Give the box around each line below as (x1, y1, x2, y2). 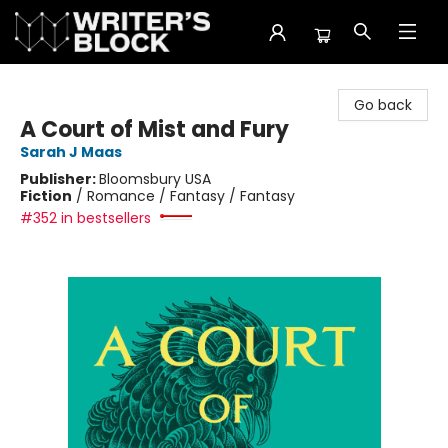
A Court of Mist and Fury (20, 114, 289, 145)
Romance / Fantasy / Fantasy (87, 186, 295, 206)
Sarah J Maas (20, 142, 122, 162)
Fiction (20, 186, 72, 206)
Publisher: (20, 169, 99, 189)
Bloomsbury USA (99, 169, 211, 189)
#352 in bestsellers (20, 208, 151, 228)
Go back (354, 95, 412, 115)
